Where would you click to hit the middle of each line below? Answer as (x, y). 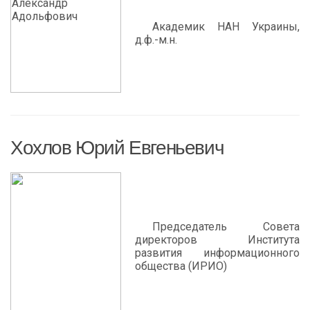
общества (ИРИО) (181, 266)
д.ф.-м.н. (156, 40)
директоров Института (217, 240)
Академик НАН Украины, (226, 27)
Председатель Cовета (226, 227)
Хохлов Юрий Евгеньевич (117, 148)
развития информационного (217, 253)
